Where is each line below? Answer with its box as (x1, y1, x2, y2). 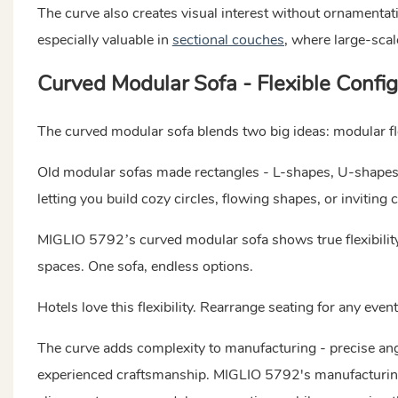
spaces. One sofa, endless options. (36, 256, 253, 276)
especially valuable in (36, 29, 172, 50)
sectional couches (171, 29, 284, 50)
